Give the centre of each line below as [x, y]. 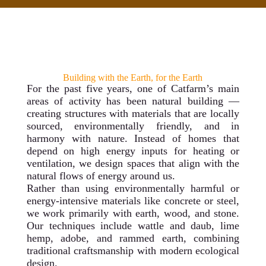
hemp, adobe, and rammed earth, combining [133, 238]
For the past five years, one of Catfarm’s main [133, 88]
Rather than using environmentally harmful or [133, 188]
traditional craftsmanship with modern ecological [133, 251]
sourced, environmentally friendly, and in [133, 126]
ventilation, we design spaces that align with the [133, 163]
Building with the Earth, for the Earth [133, 77]
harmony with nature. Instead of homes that [133, 138]
